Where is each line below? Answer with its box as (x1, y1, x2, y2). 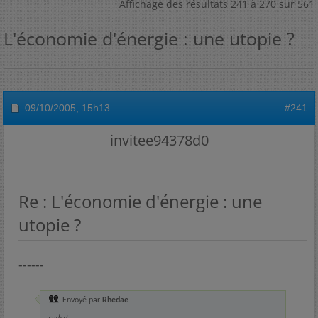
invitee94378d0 (109, 131, 209, 150)
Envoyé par (60, 296, 102, 305)
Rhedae (102, 296, 128, 305)
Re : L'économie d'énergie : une (18, 190, 262, 213)
